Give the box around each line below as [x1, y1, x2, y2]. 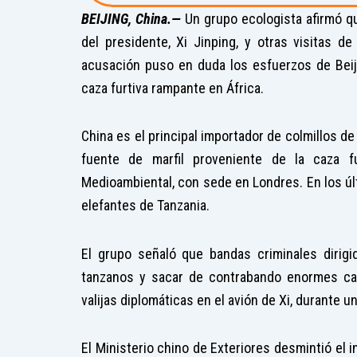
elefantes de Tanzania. [81, 197, 210, 214]
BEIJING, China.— [81, 10, 181, 27]
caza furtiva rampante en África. [81, 79, 264, 96]
